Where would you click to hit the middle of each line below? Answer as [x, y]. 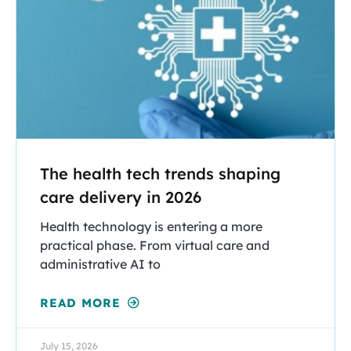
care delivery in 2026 [121, 197]
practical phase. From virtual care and [155, 246]
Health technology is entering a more [151, 227]
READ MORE [83, 303]
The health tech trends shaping [160, 174]
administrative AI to [100, 264]
